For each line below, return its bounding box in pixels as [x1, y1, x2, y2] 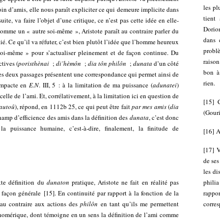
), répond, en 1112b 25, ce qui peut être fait [14, 102, 132, 111]
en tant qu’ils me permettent [98, 199, 179, 208]
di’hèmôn [56, 59, 82, 68]
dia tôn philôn [88, 59, 128, 68]
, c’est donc [148, 113, 179, 122]
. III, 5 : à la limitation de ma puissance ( [39, 81, 153, 89]
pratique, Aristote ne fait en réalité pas [69, 178, 179, 187]
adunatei [153, 81, 177, 89]
